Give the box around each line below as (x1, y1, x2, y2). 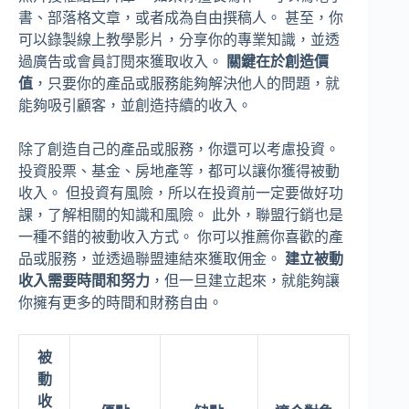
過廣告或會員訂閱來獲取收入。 (18, 53, 226, 69)
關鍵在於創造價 (226, 53, 329, 69)
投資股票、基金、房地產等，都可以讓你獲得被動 (18, 163, 340, 179)
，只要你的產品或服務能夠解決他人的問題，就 (33, 75, 340, 91)
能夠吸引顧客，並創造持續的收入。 (18, 97, 252, 113)
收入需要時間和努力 (18, 272, 150, 288)
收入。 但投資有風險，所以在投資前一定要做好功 (18, 184, 343, 201)
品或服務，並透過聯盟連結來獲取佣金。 (18, 250, 285, 267)
